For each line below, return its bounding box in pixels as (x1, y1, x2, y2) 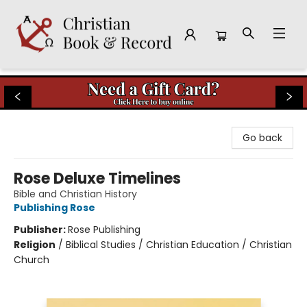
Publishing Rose (14, 201, 95, 214)
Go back (243, 131, 282, 145)
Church (14, 253, 49, 267)
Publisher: (14, 223, 68, 236)
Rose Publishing (68, 223, 140, 236)
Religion (14, 238, 56, 251)
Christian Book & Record (10, 75, 125, 88)
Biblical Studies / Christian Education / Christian (66, 238, 292, 251)
